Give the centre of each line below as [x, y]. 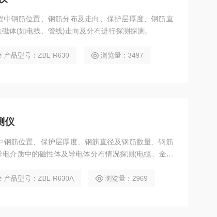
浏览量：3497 [122, 55]
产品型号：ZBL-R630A [39, 178]
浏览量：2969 [126, 178]
